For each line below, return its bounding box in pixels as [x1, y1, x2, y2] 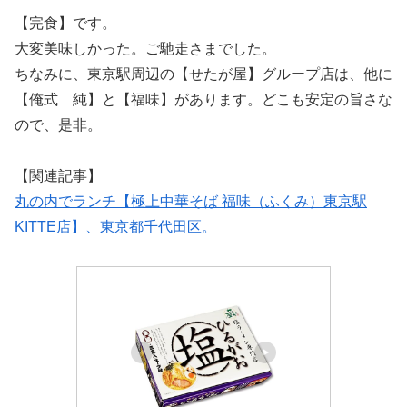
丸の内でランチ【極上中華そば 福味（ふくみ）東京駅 [15, 194, 367, 210]
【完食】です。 [15, 15, 116, 31]
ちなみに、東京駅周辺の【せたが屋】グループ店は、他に [15, 65, 392, 82]
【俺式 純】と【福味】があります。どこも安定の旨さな [15, 91, 392, 107]
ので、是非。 [15, 116, 102, 133]
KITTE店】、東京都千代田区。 [15, 219, 216, 235]
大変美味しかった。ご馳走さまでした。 [15, 40, 276, 56]
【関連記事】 [15, 168, 102, 184]
